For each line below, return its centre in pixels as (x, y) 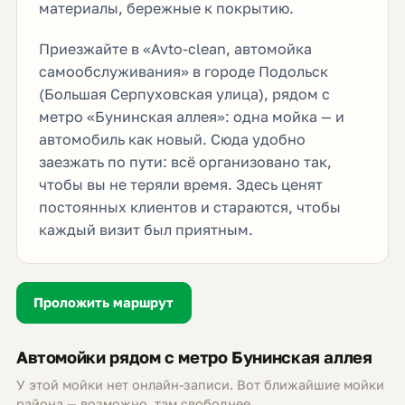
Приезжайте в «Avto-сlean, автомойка (175, 48)
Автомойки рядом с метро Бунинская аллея (194, 358)
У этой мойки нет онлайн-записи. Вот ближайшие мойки (200, 384)
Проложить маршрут (104, 302)
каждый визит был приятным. (146, 229)
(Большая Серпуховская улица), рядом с (184, 94)
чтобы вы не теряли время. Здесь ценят (180, 184)
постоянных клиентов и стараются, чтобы (189, 207)
